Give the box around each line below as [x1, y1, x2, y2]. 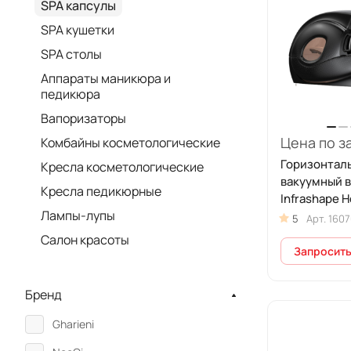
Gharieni [52, 317, 94, 331]
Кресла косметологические [41, 158, 204, 175]
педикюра [41, 85, 100, 103]
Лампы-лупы [41, 207, 115, 224]
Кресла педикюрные [41, 183, 161, 200]
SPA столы [41, 45, 102, 63]
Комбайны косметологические [41, 134, 220, 151]
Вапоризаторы [41, 110, 126, 127]
